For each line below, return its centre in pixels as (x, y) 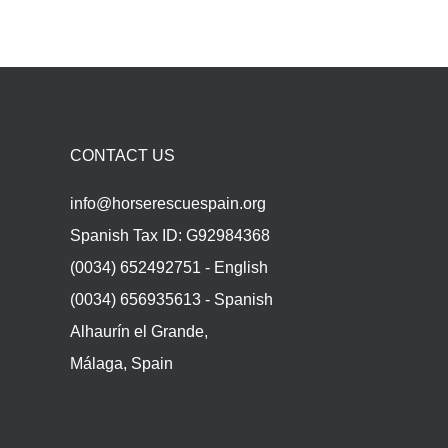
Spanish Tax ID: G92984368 (169, 236)
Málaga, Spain (121, 364)
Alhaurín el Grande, (138, 332)
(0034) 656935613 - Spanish (171, 300)
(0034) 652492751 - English (168, 268)
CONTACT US (122, 156)
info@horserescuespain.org (167, 204)
